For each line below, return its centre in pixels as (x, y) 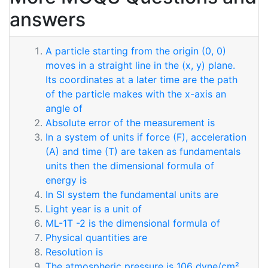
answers (48, 19)
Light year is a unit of (94, 209)
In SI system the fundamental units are (132, 194)
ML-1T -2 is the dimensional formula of (133, 223)
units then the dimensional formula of (130, 166)
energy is (66, 180)
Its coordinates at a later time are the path (141, 80)
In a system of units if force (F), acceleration (146, 137)
